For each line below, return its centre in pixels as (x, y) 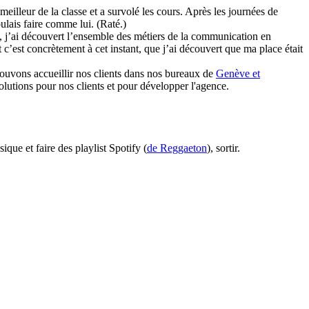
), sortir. (223, 148)
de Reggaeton (177, 148)
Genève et (238, 74)
